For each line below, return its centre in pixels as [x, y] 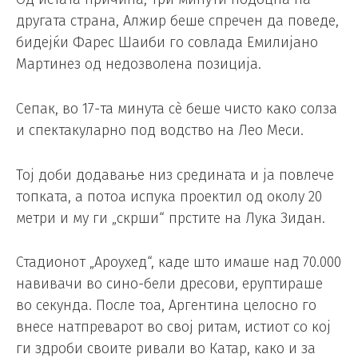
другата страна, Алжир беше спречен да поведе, [177, 21]
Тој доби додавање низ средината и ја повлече [175, 175]
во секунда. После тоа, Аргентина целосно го [166, 306]
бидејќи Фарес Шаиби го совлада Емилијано [167, 43]
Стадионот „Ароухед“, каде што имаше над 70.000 [179, 263]
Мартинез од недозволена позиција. [139, 64]
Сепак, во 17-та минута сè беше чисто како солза [177, 108]
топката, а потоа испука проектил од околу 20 [169, 196]
